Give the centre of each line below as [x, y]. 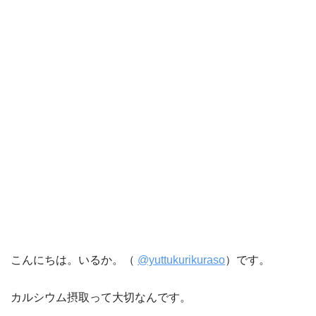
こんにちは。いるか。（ [74, 260]
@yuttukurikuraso [181, 260]
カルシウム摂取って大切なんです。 [101, 298]
